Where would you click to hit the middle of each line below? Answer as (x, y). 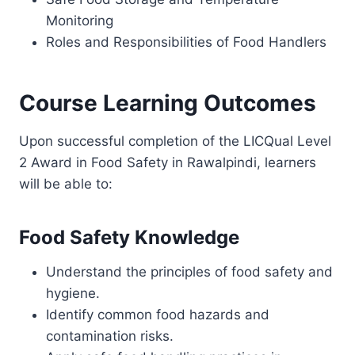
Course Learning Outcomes (168, 103)
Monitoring (80, 21)
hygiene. (73, 293)
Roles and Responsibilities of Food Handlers (186, 42)
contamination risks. (110, 336)
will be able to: (66, 184)
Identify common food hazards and (158, 315)
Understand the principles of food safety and (189, 272)
